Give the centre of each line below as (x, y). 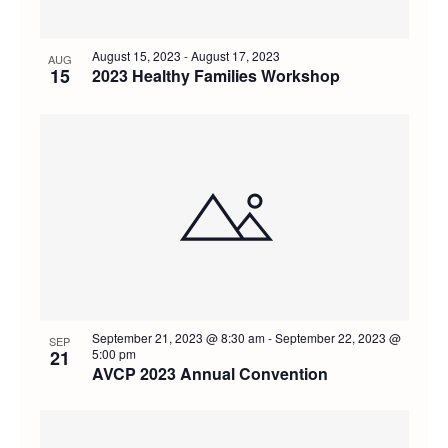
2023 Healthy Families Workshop (215, 76)
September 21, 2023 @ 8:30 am (178, 338)
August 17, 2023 (235, 56)
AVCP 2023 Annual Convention (209, 374)
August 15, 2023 (136, 56)
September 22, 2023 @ (337, 338)
